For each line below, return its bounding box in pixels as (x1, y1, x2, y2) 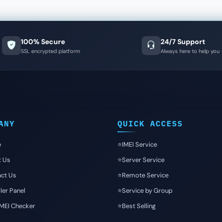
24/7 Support (161, 37, 206, 46)
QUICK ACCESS (117, 118, 183, 128)
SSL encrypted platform (21, 47, 81, 55)
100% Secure (21, 37, 65, 46)
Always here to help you (161, 47, 220, 55)
